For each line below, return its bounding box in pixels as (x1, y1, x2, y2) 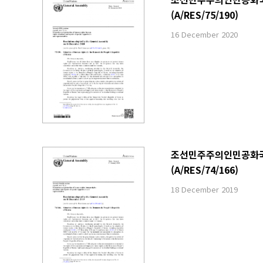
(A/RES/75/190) (170, 7, 238, 22)
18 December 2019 (170, 184, 238, 195)
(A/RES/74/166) (170, 163, 238, 177)
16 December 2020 (170, 28, 238, 40)
